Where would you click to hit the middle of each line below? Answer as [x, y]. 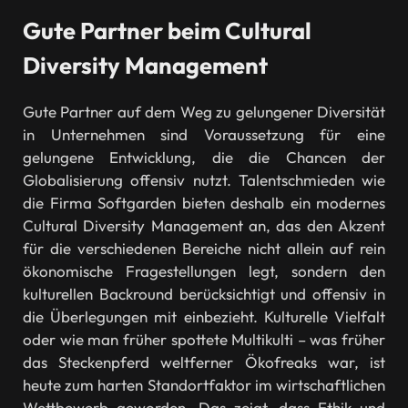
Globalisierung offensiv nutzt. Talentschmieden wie [204, 180]
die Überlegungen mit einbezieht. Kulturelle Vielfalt [204, 317]
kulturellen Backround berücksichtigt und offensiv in [204, 294]
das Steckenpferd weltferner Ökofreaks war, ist [204, 362]
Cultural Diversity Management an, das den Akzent [204, 226]
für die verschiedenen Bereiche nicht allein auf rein [204, 249]
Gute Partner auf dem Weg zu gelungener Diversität [204, 112]
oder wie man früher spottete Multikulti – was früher [204, 340]
